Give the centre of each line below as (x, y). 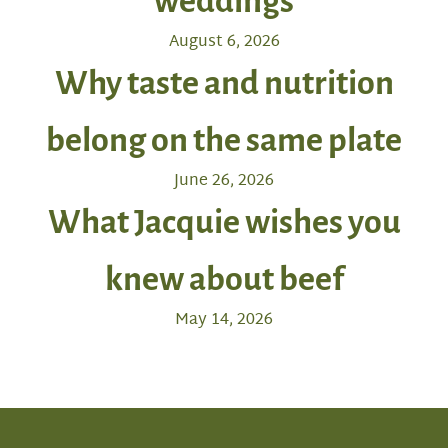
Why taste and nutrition (224, 83)
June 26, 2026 (224, 181)
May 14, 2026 (224, 320)
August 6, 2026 (224, 42)
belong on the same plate (224, 140)
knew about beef (224, 279)
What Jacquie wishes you (224, 222)
